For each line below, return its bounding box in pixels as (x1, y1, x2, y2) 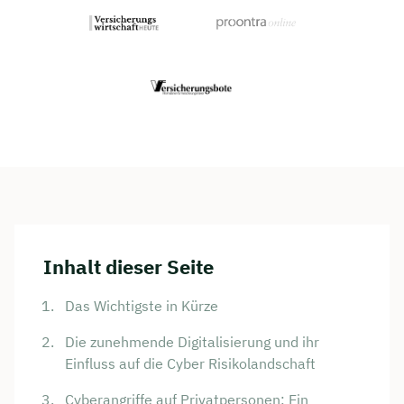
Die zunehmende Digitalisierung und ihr (65, 333, 319, 352)
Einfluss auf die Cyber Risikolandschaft (65, 354, 316, 373)
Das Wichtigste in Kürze (65, 297, 218, 316)
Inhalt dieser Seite (43, 253, 214, 280)
